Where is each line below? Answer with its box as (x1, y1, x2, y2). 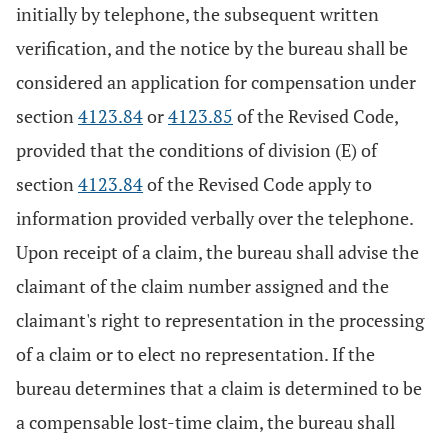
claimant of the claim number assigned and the (16, 274, 389, 298)
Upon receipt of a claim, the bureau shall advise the (16, 240, 419, 264)
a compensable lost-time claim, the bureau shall (16, 410, 395, 434)
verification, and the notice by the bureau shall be (16, 36, 408, 60)
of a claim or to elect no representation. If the (16, 342, 375, 366)
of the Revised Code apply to (143, 172, 372, 196)
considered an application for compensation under (16, 70, 416, 94)
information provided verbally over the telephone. (16, 206, 413, 230)
